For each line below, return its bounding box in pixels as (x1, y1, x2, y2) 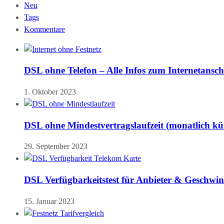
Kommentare (24, 24, 65, 33)
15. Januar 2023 (24, 196, 74, 205)
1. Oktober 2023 (24, 87, 76, 96)
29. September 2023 (24, 142, 87, 151)
